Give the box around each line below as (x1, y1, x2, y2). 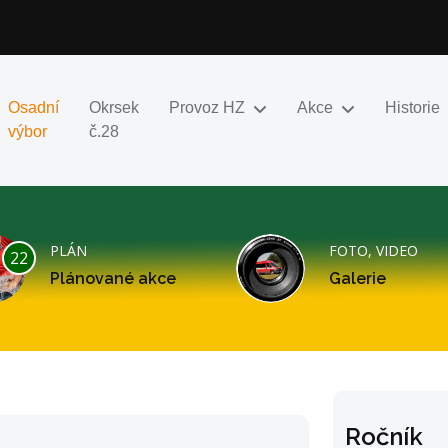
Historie (385, 99, 440, 117)
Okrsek (89, 99, 139, 117)
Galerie (329, 269, 386, 289)
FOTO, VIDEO (329, 241, 418, 261)
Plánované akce (50, 269, 176, 289)
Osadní (8, 99, 59, 117)
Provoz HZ (169, 99, 245, 117)
